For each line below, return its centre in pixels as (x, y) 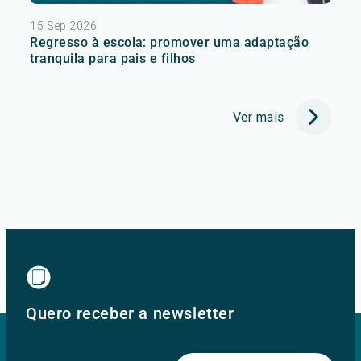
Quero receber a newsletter (130, 313)
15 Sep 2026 (63, 25)
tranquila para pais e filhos (113, 58)
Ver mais (258, 116)
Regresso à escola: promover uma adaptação (169, 42)
